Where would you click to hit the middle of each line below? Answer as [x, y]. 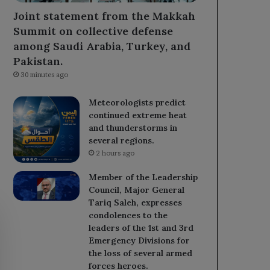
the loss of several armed [141, 253]
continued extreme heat [138, 115]
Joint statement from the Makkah [105, 16]
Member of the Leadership [143, 177]
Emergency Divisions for [140, 241]
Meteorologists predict [137, 103]
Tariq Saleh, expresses [136, 203]
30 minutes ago [45, 75]
